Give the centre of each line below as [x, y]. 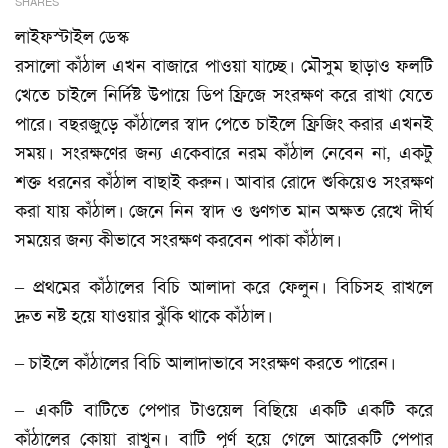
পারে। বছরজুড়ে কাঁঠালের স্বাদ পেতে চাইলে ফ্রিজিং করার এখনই [224, 123]
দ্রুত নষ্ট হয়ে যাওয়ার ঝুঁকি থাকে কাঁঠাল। [144, 315]
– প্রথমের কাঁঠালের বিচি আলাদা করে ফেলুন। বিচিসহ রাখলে [224, 286]
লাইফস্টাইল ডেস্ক [72, 36]
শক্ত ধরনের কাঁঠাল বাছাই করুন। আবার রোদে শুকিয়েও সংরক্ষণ [224, 181]
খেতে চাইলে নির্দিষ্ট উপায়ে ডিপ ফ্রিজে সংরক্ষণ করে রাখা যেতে [224, 94]
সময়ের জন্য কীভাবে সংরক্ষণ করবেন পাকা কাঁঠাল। [178, 239]
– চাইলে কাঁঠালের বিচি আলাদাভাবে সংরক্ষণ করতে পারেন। [205, 362]
